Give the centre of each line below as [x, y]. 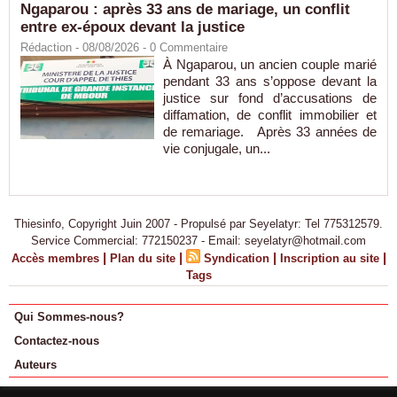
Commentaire [192, 48]
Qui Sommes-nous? [69, 317]
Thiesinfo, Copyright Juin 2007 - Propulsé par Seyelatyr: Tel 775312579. [198, 224]
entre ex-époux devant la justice [132, 27]
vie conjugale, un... [216, 149]
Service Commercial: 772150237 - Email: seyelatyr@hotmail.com [198, 241]
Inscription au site [329, 258]
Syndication [236, 258]
